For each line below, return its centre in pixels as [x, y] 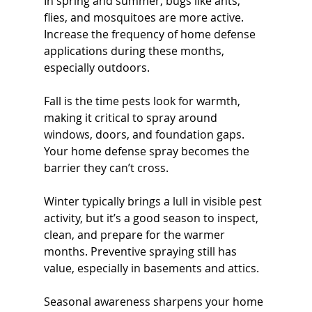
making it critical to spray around [132, 117]
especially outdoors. [96, 67]
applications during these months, [135, 50]
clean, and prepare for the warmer [135, 234]
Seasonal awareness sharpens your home [155, 301]
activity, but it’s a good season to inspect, [152, 218]
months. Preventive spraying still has [141, 251]
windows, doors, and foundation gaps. [145, 134]
